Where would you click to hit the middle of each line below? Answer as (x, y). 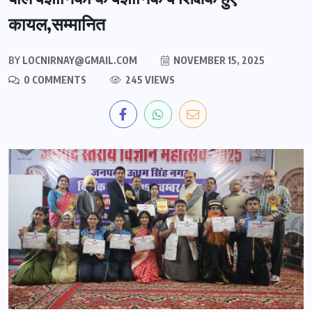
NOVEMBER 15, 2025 (218, 60)
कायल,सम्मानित (57, 23)
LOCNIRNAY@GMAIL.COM (79, 60)
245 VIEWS (149, 79)
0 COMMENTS (54, 79)
